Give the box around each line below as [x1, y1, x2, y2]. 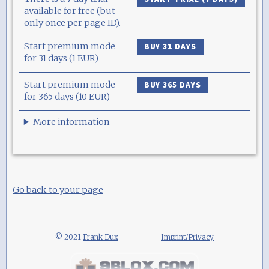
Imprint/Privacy [161, 232, 214, 241]
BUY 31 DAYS [144, 41, 197, 52]
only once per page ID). [23, 17, 121, 28]
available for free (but [23, 5, 115, 16]
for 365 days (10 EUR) [23, 91, 110, 102]
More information [33, 116, 110, 127]
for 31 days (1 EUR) [23, 52, 98, 64]
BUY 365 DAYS [144, 80, 202, 91]
